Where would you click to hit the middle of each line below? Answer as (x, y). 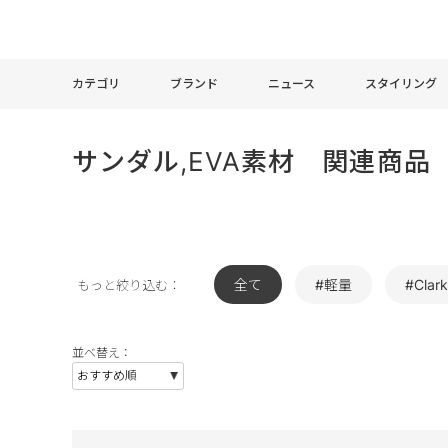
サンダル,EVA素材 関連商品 (251, 161)
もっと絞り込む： (129, 285)
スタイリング (401, 83)
